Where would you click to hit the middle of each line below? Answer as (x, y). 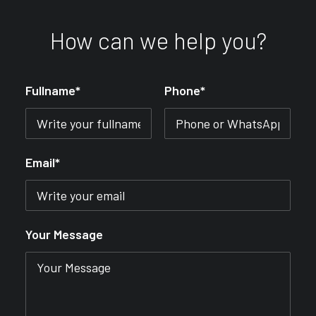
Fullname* (53, 90)
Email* (43, 162)
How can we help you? (158, 40)
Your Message (64, 234)
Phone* (185, 90)
